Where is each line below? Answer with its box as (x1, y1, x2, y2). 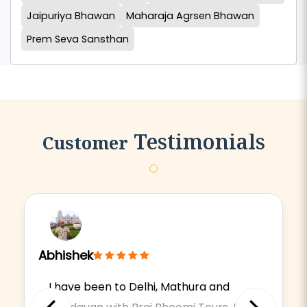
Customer (42, 131, 128, 155)
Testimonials (127, 127, 265, 156)
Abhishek (38, 247, 93, 265)
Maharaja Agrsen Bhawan (126, 9, 254, 23)
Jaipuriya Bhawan (27, 9, 115, 23)
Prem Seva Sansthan (27, 32, 129, 47)
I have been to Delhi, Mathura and (49, 279, 230, 295)
